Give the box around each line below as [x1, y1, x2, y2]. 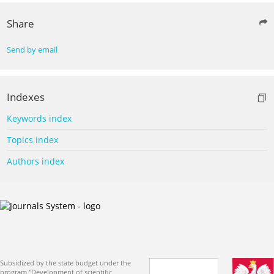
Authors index [7, 155, 64, 167]
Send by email [7, 44, 57, 55]
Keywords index [7, 112, 72, 124]
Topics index [7, 133, 58, 146]
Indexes [7, 89, 45, 104]
